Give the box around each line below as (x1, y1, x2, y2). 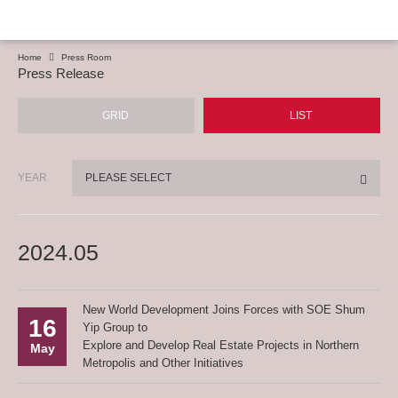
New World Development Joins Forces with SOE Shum (83, 303, 365, 316)
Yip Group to (83, 321, 147, 334)
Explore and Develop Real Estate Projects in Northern (83, 338, 359, 352)
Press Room (61, 52, 111, 62)
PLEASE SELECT (85, 171, 172, 184)
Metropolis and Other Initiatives (83, 356, 243, 370)
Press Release (18, 66, 104, 81)
